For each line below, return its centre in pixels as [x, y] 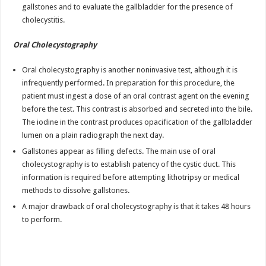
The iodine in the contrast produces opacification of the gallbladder [137, 122]
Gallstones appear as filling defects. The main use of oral [119, 151]
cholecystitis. [44, 20]
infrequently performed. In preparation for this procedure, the [129, 83]
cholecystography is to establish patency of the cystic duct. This [129, 164]
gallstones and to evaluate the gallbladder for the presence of [128, 7]
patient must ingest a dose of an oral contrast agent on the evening [136, 96]
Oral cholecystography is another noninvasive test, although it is [130, 69]
